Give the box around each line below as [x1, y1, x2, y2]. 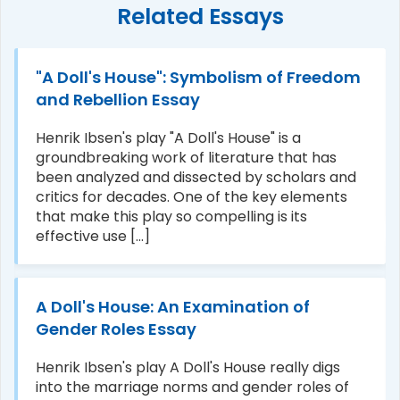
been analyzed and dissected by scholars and [36, 167, 356, 187]
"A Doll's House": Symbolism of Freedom [36, 66, 361, 88]
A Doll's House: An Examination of [36, 296, 310, 318]
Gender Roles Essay [36, 318, 196, 340]
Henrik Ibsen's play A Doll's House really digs [36, 357, 340, 378]
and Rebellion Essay [36, 88, 200, 111]
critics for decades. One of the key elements [36, 187, 347, 207]
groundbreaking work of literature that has [36, 147, 337, 168]
